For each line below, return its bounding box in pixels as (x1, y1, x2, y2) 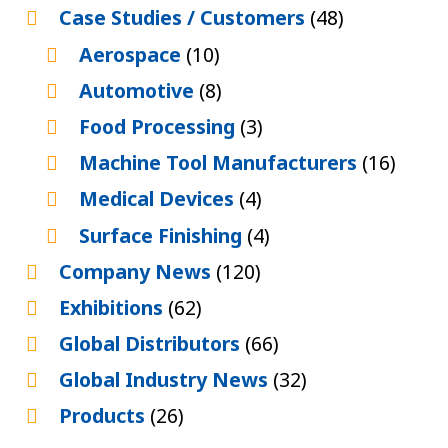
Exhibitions (58, 293, 168, 321)
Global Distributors (58, 330, 245, 358)
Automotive (78, 76, 199, 104)
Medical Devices (78, 185, 239, 213)
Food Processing (78, 112, 240, 140)
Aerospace (78, 40, 186, 68)
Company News (58, 257, 216, 285)
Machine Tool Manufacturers (78, 149, 362, 177)
